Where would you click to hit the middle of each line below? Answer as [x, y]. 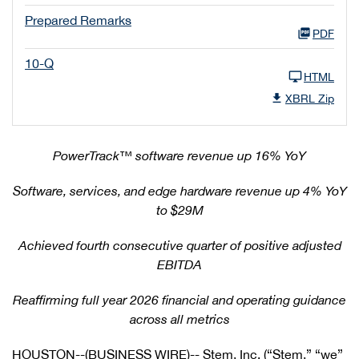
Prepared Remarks [78, 20]
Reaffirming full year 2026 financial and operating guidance [179, 300]
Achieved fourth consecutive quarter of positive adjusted [179, 245]
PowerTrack [86, 155]
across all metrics [179, 319]
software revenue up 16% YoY [219, 155]
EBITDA [179, 264]
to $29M [179, 210]
